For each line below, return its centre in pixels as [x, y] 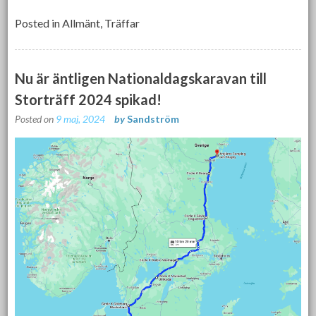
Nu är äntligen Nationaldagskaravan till [141, 78]
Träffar [122, 23]
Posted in [39, 23]
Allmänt [81, 23]
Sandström [153, 119]
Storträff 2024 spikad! [89, 99]
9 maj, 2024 [81, 119]
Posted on [36, 119]
